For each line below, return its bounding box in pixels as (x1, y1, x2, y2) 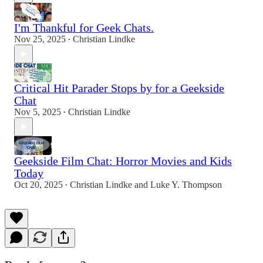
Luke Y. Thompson (150, 180, 222, 190)
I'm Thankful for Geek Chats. (14, 21, 154, 35)
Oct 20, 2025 (14, 180, 63, 190)
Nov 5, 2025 (14, 107, 61, 117)
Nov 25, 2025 (14, 34, 66, 45)
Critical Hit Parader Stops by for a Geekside (14, 82, 224, 95)
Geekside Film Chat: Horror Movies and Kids (14, 154, 232, 168)
